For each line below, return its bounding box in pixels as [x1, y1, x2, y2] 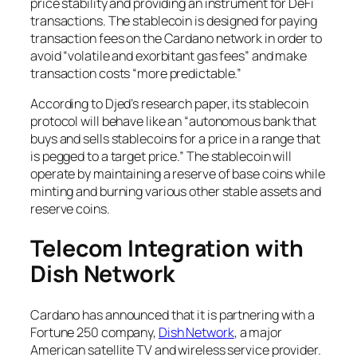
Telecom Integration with [30, 233, 304, 265]
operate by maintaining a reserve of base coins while [30, 164, 325, 182]
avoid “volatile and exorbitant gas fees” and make [30, 46, 308, 65]
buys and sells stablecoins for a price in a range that [30, 129, 320, 147]
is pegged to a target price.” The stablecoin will [30, 147, 292, 165]
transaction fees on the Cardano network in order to [30, 29, 322, 47]
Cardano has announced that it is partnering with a [30, 306, 315, 324]
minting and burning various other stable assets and [30, 182, 321, 200]
